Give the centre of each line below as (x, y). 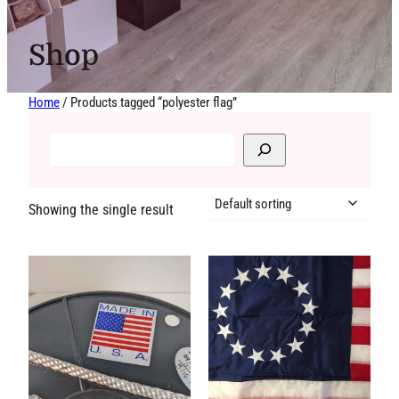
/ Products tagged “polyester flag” (162, 102)
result (46, 221)
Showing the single (89, 199)
